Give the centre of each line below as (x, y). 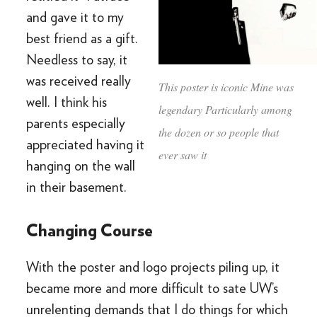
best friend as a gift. (82, 38)
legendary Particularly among (225, 109)
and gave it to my (75, 17)
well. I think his (67, 102)
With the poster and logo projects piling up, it (153, 267)
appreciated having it (86, 144)
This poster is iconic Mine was (226, 86)
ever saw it (183, 154)
